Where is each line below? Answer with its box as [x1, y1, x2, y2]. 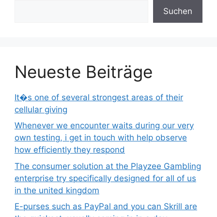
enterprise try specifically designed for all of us [15, 173, 196, 183]
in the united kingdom [15, 185, 99, 195]
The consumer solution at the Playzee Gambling [15, 161, 201, 171]
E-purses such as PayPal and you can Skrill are [15, 201, 197, 212]
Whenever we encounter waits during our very [15, 121, 194, 131]
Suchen [163, 6, 192, 16]
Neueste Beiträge [15, 61, 153, 82]
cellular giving [15, 104, 67, 114]
